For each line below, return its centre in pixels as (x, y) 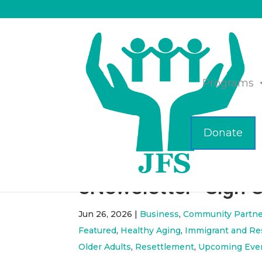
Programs (228, 83)
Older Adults (105, 247)
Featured (98, 230)
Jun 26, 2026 (106, 214)
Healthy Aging (151, 230)
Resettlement (165, 247)
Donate (223, 133)
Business (160, 214)
